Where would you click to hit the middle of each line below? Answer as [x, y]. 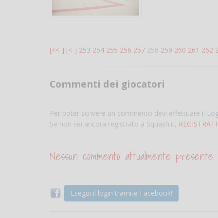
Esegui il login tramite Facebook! [121, 193]
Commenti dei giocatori [107, 84]
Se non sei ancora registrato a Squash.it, [114, 124]
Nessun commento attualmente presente [131, 156]
